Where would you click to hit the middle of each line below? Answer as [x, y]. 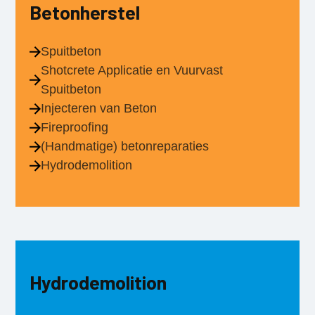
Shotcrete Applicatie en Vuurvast [132, 70]
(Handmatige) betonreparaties [125, 146]
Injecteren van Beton [99, 108]
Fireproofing [75, 127]
